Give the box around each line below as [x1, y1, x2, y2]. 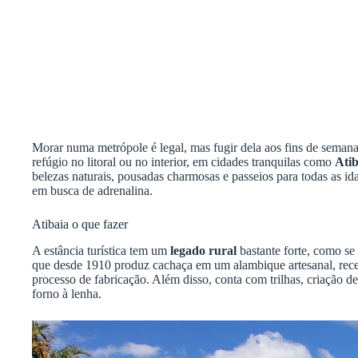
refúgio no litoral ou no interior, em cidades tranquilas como [32, 155, 335, 169]
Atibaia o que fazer [32, 217, 128, 231]
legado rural [170, 243, 237, 257]
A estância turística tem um [32, 243, 170, 257]
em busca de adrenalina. [32, 184, 153, 197]
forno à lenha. [32, 286, 101, 300]
